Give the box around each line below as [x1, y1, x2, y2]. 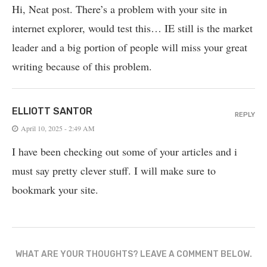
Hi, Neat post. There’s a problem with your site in [12, 2, 227, 17]
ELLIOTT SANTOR [12, 105, 92, 117]
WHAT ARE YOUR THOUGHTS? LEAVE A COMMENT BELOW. [15, 249, 252, 260]
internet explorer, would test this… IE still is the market [12, 21, 253, 36]
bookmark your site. [12, 182, 98, 197]
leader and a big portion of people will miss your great [12, 40, 247, 55]
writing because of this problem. [12, 59, 152, 74]
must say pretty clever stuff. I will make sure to [12, 163, 216, 178]
